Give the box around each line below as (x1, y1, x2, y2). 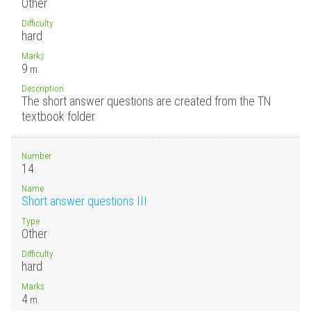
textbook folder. (22, 108, 97, 124)
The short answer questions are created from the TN (22, 93, 271, 108)
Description (22, 82, 64, 94)
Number (22, 149, 51, 161)
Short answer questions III (22, 193, 147, 208)
